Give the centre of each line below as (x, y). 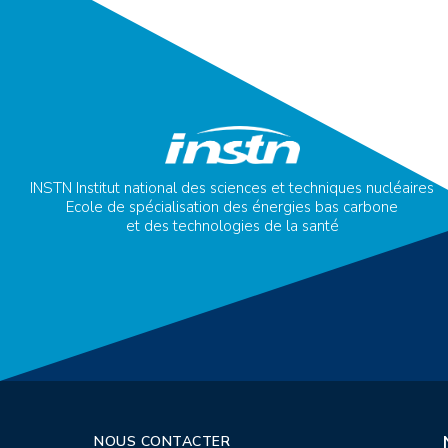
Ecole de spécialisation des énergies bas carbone (232, 207)
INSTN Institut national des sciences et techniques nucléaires (232, 188)
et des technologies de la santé (232, 226)
